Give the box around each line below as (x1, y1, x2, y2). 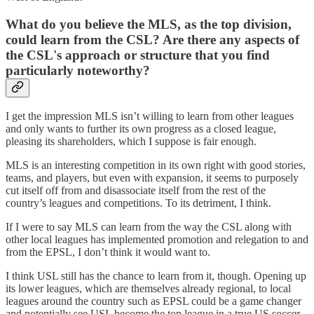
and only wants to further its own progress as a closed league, (6, 123, 276, 135)
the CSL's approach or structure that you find (6, 47, 270, 62)
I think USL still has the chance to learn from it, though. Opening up (6, 270, 306, 282)
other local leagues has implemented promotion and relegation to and (6, 233, 308, 246)
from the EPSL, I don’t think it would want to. (6, 246, 210, 259)
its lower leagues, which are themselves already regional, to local (6, 282, 291, 295)
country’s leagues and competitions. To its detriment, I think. (6, 197, 271, 210)
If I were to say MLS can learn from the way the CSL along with (6, 221, 292, 233)
